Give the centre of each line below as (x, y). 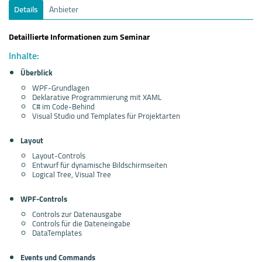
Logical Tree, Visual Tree (72, 174)
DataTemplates (57, 232)
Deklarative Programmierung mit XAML (97, 97)
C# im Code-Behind (63, 106)
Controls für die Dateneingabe (81, 223)
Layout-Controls (59, 155)
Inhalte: (24, 55)
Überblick (37, 72)
